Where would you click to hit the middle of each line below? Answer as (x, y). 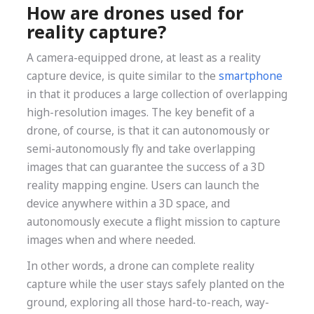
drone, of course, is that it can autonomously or (148, 130)
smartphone (250, 76)
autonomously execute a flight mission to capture (153, 221)
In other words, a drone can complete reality (140, 266)
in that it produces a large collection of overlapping (157, 94)
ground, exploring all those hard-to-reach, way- (148, 303)
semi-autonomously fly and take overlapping (141, 149)
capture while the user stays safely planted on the (155, 285)
